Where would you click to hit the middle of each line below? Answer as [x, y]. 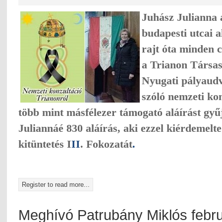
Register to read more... [56, 184]
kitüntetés [41, 144]
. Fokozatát [106, 144]
